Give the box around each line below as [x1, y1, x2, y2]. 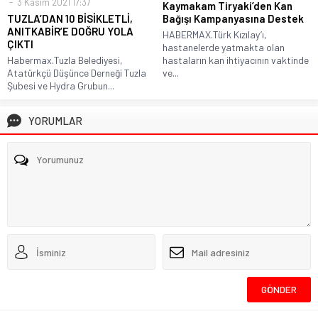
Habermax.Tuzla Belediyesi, [7, 54, 123, 67]
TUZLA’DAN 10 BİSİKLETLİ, [7, 12, 133, 26]
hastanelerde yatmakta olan [163, 41, 285, 54]
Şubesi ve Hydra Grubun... [7, 79, 114, 92]
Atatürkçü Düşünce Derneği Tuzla [7, 67, 146, 79]
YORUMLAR [28, 114, 82, 128]
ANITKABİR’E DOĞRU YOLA [7, 25, 133, 38]
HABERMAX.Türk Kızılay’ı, [163, 28, 267, 41]
